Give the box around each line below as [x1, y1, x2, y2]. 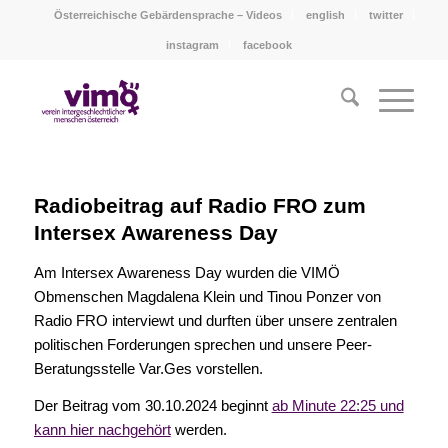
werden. [170, 420, 227, 438]
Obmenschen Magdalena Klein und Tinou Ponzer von [33, 288, 381, 305]
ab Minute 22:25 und [271, 396, 404, 414]
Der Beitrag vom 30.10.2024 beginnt [33, 396, 272, 414]
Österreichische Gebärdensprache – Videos [53, 9, 282, 21]
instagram [165, 39, 219, 51]
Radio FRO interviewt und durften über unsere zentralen [33, 312, 397, 329]
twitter [368, 9, 403, 21]
